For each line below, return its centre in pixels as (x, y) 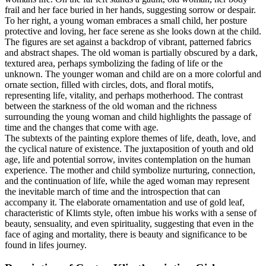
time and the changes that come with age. (82, 127)
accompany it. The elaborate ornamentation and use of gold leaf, (125, 202)
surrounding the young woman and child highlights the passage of (128, 116)
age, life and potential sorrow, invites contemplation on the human (128, 159)
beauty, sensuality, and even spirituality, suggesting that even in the (129, 223)
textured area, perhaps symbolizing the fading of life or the (114, 63)
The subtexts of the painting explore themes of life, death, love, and (130, 138)
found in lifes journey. (46, 245)
